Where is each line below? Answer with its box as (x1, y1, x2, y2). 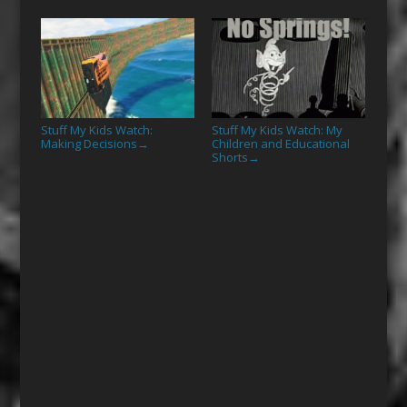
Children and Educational (211, 134, 350, 152)
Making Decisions (40, 134, 137, 152)
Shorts (211, 148, 248, 165)
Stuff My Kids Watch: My (211, 121, 342, 138)
